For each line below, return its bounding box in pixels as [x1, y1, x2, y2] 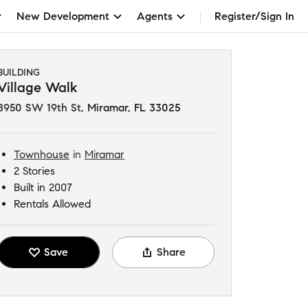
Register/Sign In [214, 9, 294, 23]
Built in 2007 [14, 181, 72, 194]
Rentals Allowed [14, 197, 91, 210]
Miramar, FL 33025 [87, 101, 180, 114]
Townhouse [14, 148, 69, 161]
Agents [137, 9, 173, 23]
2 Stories [14, 164, 55, 177]
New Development [16, 9, 109, 23]
